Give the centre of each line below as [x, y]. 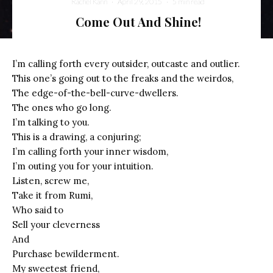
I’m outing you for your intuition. [83, 166]
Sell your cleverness [56, 224]
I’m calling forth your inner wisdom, [90, 151]
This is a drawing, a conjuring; [77, 136]
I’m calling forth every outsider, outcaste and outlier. [126, 63]
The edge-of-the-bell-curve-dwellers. [95, 93]
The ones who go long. [62, 107]
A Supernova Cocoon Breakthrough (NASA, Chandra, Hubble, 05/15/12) [146, 31]
